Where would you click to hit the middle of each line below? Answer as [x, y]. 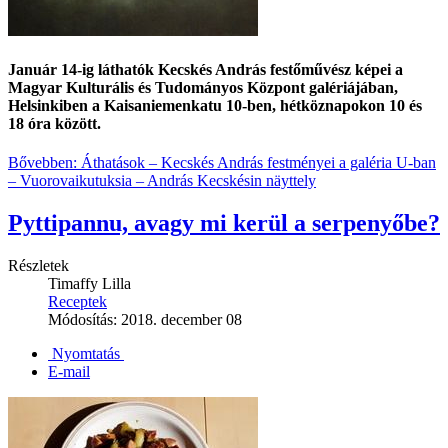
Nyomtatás [86, 354]
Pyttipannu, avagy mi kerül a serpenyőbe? [224, 223]
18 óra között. [54, 124]
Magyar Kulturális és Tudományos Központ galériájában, [203, 88]
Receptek [77, 302]
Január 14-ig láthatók [83, 70]
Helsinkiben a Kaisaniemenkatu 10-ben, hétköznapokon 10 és [215, 106]
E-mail [69, 372]
